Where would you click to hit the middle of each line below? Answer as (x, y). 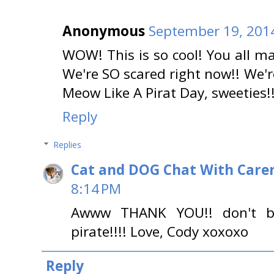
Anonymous (104, 31)
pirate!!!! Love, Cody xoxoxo (160, 232)
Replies (68, 145)
